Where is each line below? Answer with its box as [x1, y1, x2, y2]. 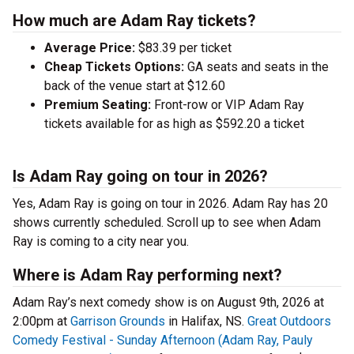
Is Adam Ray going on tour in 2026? [13, 167, 268, 186]
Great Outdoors [247, 314, 331, 330]
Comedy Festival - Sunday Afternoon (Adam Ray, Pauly [13, 333, 313, 348]
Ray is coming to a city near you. [13, 234, 189, 250]
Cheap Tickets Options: [44, 59, 184, 75]
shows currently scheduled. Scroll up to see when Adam [13, 215, 321, 231]
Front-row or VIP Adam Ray [151, 97, 304, 113]
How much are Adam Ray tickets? [13, 11, 256, 31]
